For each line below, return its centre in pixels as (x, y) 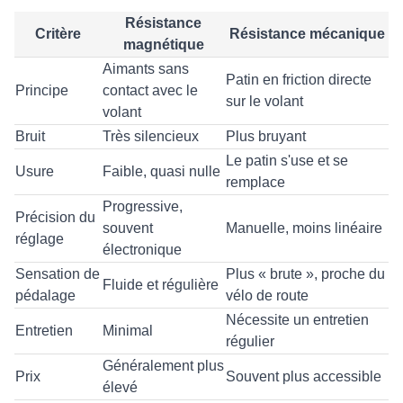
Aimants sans (146, 69)
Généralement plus (163, 366)
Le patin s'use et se (287, 161)
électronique (142, 250)
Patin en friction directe (299, 80)
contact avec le (150, 91)
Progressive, (143, 207)
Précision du (55, 218)
